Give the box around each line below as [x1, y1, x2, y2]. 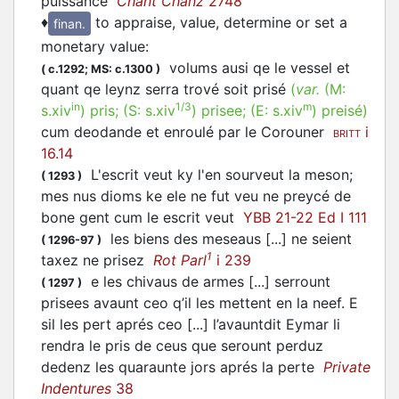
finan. [53, 16, 85, 32]
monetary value [41, 37, 145, 56]
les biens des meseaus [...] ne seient [102, 230, 352, 248]
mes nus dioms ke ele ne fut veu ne [41, 187, 283, 206]
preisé [322, 102, 362, 120]
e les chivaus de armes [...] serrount [82, 273, 330, 291]
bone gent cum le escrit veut [41, 208, 243, 227]
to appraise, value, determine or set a [95, 13, 347, 31]
